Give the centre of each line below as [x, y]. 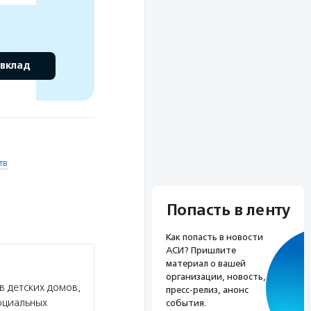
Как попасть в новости [215, 237]
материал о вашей [206, 264]
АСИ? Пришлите [201, 251]
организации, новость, [216, 277]
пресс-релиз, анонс [207, 290]
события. [186, 303]
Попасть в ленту [228, 211]
